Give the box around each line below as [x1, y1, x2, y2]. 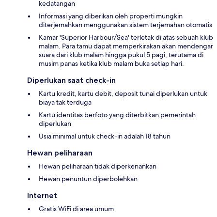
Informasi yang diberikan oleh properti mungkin [39, 12, 183, 21]
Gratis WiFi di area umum [39, 204, 114, 214]
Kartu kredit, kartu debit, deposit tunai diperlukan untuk [39, 89, 207, 98]
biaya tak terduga [39, 98, 92, 107]
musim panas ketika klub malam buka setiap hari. [39, 59, 184, 68]
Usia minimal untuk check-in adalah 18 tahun [39, 132, 170, 141]
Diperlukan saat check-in [27, 76, 116, 85]
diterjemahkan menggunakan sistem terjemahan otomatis [39, 20, 212, 30]
